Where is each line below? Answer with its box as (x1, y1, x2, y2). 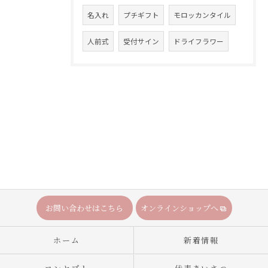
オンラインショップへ (141, 202, 218, 214)
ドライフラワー (173, 36, 224, 46)
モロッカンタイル (173, 10, 231, 20)
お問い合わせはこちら (45, 202, 123, 214)
